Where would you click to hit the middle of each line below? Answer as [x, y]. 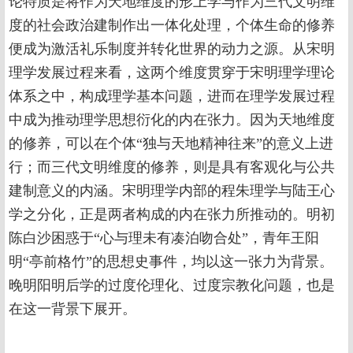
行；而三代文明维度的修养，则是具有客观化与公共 [172, 167]
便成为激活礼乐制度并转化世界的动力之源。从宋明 [172, 49]
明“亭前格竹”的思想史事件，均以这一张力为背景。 [171, 262]
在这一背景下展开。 [72, 309]
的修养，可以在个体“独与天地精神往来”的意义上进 [171, 143]
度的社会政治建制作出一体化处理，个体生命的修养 [172, 25]
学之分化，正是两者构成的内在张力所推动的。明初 [172, 214]
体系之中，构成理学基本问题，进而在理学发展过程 [172, 96]
